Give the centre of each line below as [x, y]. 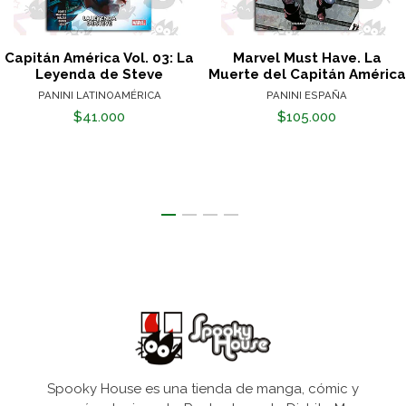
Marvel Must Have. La [307, 58]
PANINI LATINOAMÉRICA [99, 96]
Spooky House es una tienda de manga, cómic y [203, 389]
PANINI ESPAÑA [307, 96]
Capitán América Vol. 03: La [99, 58]
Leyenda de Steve [99, 75]
